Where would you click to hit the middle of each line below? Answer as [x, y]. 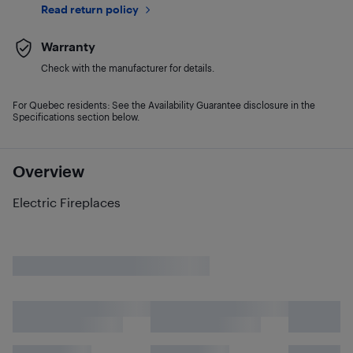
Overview [48, 171]
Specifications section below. [76, 117]
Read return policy [90, 9]
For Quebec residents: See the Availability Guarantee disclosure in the [164, 105]
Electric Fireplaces [67, 202]
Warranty [68, 46]
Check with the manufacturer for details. [128, 68]
